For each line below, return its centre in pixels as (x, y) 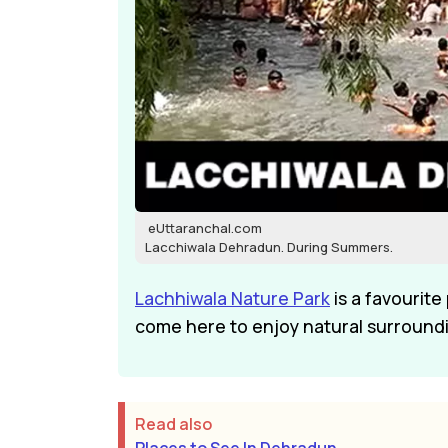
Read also (175, 424)
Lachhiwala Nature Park (232, 298)
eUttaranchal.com (203, 228)
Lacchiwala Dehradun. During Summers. (269, 247)
